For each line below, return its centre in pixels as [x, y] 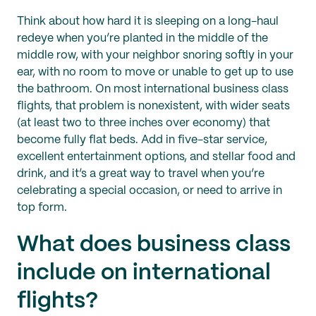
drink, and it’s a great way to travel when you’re [141, 174]
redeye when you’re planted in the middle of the [142, 38]
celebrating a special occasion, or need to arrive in [150, 190]
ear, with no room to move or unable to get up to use [155, 72]
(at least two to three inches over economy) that [144, 123]
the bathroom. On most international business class [153, 89]
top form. [42, 207]
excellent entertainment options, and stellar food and [156, 157]
